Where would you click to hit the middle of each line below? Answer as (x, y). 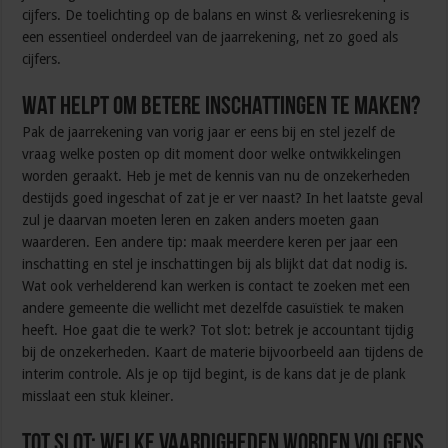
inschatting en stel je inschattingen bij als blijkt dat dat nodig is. (215, 264)
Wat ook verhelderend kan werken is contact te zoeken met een (216, 286)
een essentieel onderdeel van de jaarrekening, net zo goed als (210, 37)
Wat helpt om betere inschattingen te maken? (221, 108)
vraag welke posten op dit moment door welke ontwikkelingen (212, 154)
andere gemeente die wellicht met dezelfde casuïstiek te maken (213, 308)
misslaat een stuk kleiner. (98, 396)
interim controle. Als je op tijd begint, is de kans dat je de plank (214, 374)
